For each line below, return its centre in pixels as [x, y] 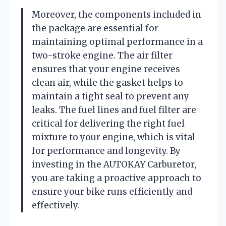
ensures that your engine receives [106, 69]
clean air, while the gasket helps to [107, 82]
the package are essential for [95, 28]
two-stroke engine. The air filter [102, 55]
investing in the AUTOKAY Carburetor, [114, 164]
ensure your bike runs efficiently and [112, 191]
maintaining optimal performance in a [117, 42]
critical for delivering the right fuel [108, 123]
